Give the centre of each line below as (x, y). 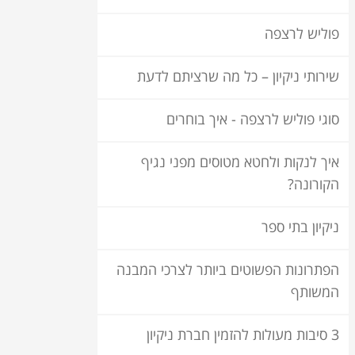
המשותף (315, 293)
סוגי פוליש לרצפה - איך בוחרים (253, 120)
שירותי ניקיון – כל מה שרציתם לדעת (238, 77)
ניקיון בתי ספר (300, 228)
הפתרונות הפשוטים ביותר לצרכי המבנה (228, 271)
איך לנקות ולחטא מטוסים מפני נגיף (240, 163)
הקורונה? (313, 185)
